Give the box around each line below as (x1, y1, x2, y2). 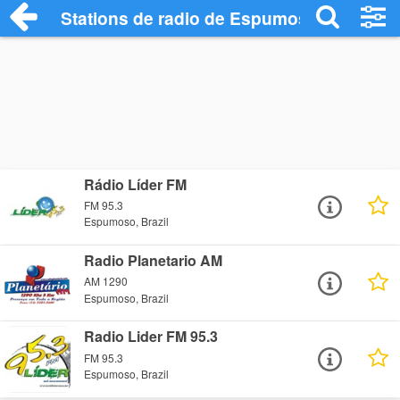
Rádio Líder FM (84, 174, 187, 195)
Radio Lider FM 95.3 (84, 326, 219, 347)
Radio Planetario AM (84, 250, 223, 271)
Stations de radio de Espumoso (61, 5, 320, 30)
